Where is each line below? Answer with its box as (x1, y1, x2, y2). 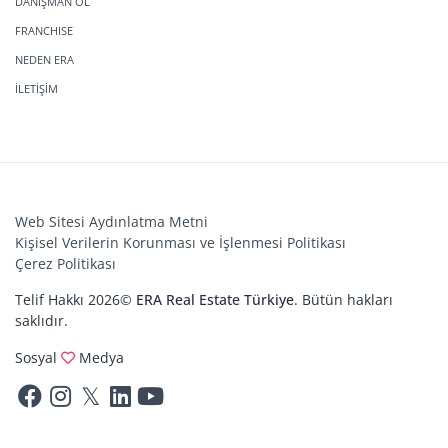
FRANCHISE (15, 23, 73, 39)
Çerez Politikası (15, 254, 116, 274)
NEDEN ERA (15, 52, 74, 68)
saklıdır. (15, 311, 68, 331)
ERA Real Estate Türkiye (136, 290, 294, 310)
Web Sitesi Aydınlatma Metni (15, 212, 208, 232)
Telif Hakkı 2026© (15, 290, 136, 310)
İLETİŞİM (15, 81, 58, 97)
